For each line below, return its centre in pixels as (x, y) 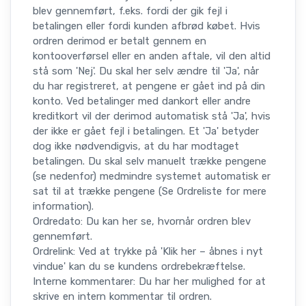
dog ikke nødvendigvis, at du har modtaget (136, 147)
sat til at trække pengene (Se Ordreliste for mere (150, 192)
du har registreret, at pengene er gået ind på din (149, 86)
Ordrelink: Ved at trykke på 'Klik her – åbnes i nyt (148, 252)
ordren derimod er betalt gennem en (120, 41)
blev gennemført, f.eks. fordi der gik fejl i (130, 11)
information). (63, 207)
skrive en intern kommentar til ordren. (122, 297)
